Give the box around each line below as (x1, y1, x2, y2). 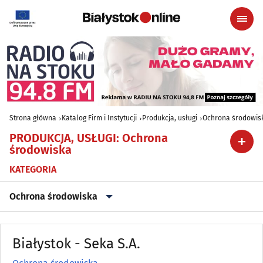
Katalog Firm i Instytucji (62, 114, 137, 123)
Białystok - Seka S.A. (12, 235, 140, 252)
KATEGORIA (9, 164, 56, 176)
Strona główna (9, 114, 56, 123)
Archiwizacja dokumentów (9, 221, 120, 232)
